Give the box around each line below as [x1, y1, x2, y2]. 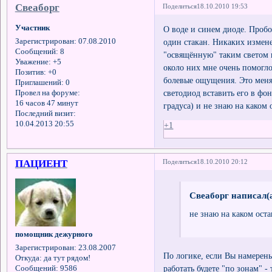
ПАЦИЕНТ [15, 157, 67, 169]
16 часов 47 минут [15, 99, 78, 108]
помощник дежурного [15, 230, 93, 239]
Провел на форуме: [15, 89, 80, 98]
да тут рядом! [41, 254, 90, 263]
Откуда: [15, 254, 42, 263]
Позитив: [15, 68, 46, 77]
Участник [15, 24, 50, 33]
